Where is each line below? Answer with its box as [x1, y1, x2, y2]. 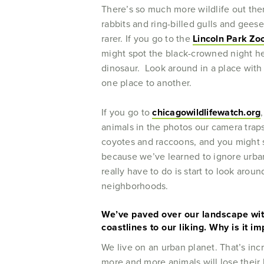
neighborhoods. [101, 179, 173, 193]
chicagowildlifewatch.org [152, 105, 261, 119]
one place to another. [101, 76, 197, 90]
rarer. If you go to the [101, 32, 193, 45]
